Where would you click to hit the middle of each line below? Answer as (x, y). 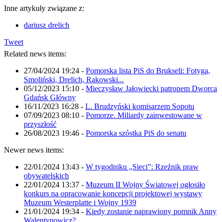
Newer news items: (34, 150)
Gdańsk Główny (50, 97)
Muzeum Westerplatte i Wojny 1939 (80, 202)
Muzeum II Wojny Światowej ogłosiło (145, 184)
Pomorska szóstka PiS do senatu (136, 133)
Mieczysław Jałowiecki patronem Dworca (151, 88)
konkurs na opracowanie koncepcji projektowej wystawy (113, 193)
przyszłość (40, 124)
